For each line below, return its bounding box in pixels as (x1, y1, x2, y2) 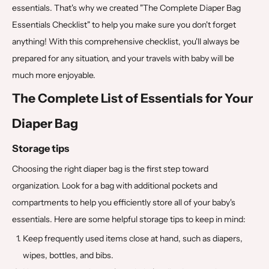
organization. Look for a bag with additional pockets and (12, 180, 217, 191)
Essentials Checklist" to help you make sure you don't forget (12, 19, 236, 30)
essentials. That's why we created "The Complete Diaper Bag (12, 2, 241, 13)
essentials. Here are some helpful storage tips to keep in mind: (12, 213, 246, 225)
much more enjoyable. (12, 69, 95, 80)
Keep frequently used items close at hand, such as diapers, (23, 232, 243, 244)
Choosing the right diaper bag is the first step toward (12, 163, 208, 174)
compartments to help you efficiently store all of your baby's (12, 196, 235, 208)
